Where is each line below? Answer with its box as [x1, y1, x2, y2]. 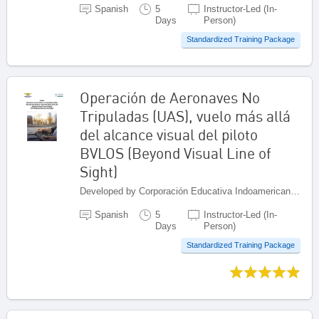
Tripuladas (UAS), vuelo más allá [80, 106, 291, 125]
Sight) [80, 162, 117, 181]
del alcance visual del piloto [80, 125, 258, 144]
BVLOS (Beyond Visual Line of [80, 143, 271, 162]
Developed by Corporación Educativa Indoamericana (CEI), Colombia [291, 185, 300, 197]
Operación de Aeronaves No [80, 88, 260, 107]
